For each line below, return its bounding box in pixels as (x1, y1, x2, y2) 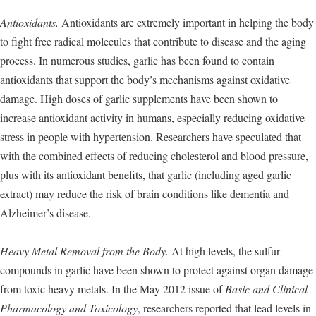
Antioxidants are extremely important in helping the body (59, 14, 314, 30)
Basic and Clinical (225, 281, 308, 297)
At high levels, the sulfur (169, 243, 280, 259)
